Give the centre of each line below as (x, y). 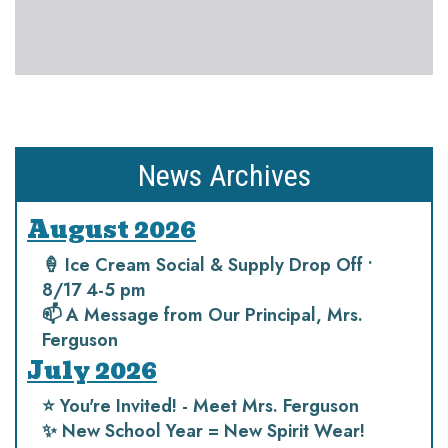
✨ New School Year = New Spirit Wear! (203, 431)
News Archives (224, 175)
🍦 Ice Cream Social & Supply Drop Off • (207, 265)
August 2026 (111, 229)
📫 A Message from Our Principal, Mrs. (202, 315)
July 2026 (92, 370)
